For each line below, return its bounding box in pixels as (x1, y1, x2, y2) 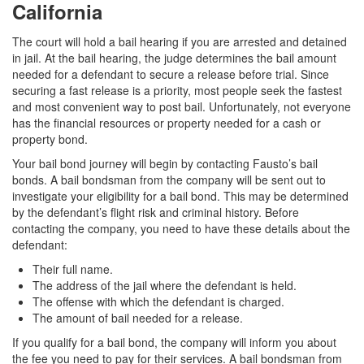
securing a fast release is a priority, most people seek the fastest (12, 82, 342, 99)
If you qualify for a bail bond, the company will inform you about (12, 334, 336, 351)
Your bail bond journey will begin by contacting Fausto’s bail (12, 155, 318, 172)
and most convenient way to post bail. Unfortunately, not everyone (12, 98, 351, 115)
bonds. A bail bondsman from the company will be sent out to (12, 171, 326, 188)
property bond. (12, 131, 88, 148)
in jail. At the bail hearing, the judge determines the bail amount (12, 50, 336, 67)
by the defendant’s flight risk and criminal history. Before (12, 204, 299, 221)
